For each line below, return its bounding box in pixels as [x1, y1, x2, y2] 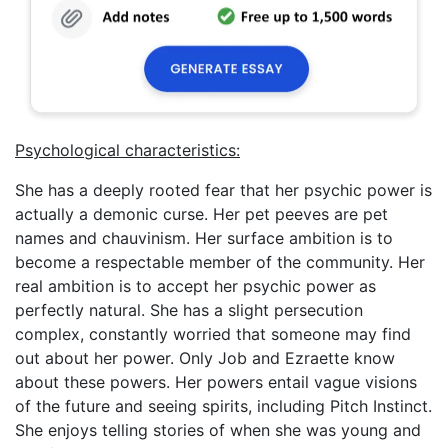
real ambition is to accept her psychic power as [15, 276, 376, 296]
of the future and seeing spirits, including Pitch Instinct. [15, 396, 432, 416]
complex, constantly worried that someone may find [15, 324, 411, 344]
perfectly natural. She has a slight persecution [15, 300, 363, 320]
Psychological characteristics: [15, 140, 240, 160]
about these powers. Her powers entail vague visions [15, 372, 417, 392]
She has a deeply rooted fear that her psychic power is [15, 180, 432, 200]
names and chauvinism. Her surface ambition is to [15, 228, 393, 248]
